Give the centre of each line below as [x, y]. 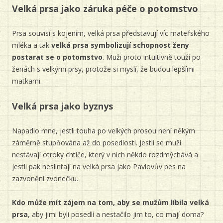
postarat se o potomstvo [57, 57]
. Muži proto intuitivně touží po [152, 57]
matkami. [27, 81]
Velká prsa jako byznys [62, 106]
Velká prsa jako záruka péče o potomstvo [105, 8]
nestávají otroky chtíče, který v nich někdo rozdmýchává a [105, 155]
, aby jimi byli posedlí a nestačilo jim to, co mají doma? [116, 214]
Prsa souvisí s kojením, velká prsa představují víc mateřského [111, 33]
